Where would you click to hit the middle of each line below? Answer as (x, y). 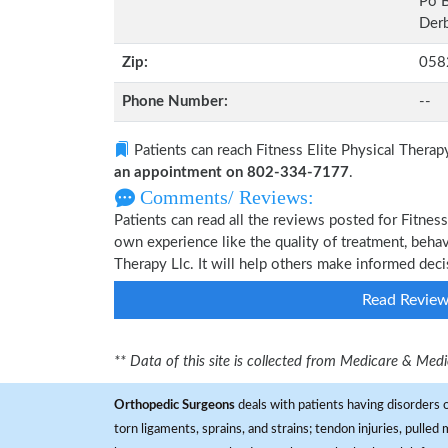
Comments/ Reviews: (224, 197)
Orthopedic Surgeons (174, 405)
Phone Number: (175, 101)
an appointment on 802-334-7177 (231, 172)
